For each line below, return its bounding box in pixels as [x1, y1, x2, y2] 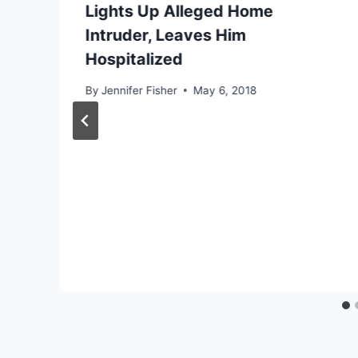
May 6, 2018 [193, 83, 257, 97]
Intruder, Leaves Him [86, 26, 246, 46]
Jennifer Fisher [101, 83, 178, 97]
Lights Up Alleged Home [86, 2, 273, 22]
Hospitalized [86, 50, 183, 70]
